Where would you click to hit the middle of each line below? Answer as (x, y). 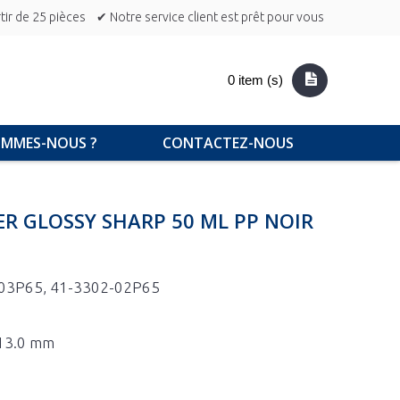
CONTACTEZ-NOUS (228, 143)
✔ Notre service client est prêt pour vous (210, 17)
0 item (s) (256, 80)
